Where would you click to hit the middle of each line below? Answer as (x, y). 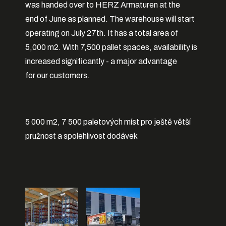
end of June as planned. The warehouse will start (110, 19)
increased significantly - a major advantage (101, 61)
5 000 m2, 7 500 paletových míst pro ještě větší (108, 122)
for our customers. (58, 75)
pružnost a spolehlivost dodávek (81, 136)
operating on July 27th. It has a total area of (102, 33)
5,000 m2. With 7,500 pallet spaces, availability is (111, 47)
